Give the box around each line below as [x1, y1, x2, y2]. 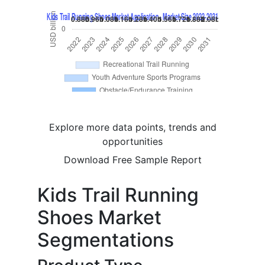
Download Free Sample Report [63, 154, 202, 166]
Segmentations [37, 228, 174, 252]
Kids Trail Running [37, 183, 199, 207]
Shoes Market [37, 206, 161, 230]
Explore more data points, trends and [49, 121, 216, 134]
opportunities [102, 135, 163, 148]
